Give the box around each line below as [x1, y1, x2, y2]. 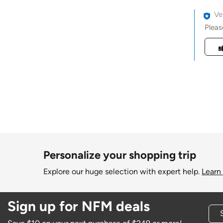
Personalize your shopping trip [43, 148, 196, 162]
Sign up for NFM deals [7, 197, 150, 215]
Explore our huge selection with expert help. [43, 167, 202, 177]
